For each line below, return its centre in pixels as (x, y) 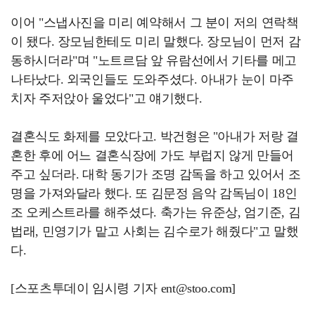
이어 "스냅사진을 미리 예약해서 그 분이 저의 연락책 (155, 23)
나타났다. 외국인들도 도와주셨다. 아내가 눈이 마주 (152, 80)
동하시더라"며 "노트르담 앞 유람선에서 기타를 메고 (154, 61)
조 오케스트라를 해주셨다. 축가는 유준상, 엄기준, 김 (156, 213)
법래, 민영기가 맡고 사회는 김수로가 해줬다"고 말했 (155, 232)
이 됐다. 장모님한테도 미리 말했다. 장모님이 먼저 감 (156, 42)
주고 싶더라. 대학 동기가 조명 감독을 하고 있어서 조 (156, 175)
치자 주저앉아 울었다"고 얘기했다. (107, 99)
